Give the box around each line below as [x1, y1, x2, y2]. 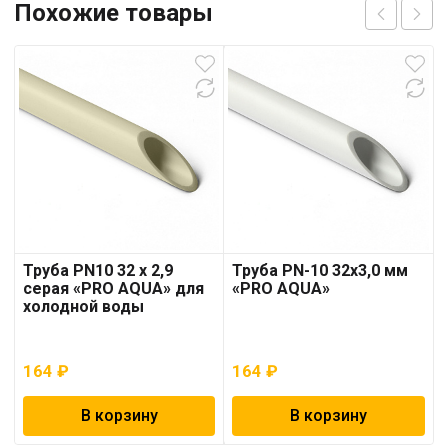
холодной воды [23, 297, 144, 317]
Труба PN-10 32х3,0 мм [232, 261, 409, 281]
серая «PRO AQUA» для [23, 279, 204, 299]
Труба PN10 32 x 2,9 [23, 261, 173, 281]
